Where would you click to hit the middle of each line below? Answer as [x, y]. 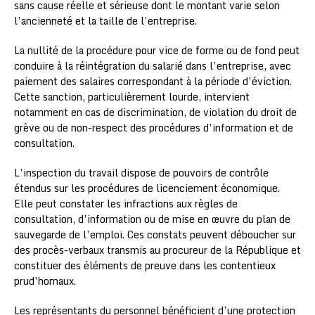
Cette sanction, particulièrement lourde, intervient [132, 96]
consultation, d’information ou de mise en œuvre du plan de [152, 219]
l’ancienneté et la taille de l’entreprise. [105, 20]
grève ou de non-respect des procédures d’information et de [154, 127]
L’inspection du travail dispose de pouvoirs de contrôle [141, 172]
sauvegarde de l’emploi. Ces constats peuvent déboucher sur [155, 234]
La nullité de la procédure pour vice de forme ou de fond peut [157, 50]
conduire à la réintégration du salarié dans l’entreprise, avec [153, 65]
